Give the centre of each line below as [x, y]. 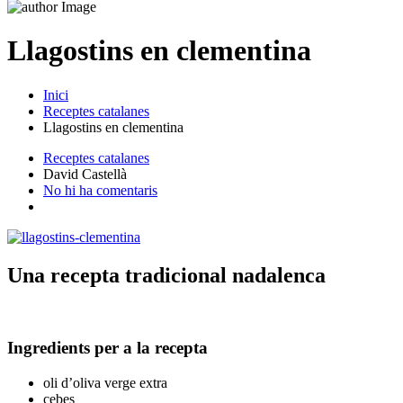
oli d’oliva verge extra [105, 383]
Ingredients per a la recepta [107, 348]
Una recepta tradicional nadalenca [166, 275]
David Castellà [85, 174]
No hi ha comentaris [100, 190]
